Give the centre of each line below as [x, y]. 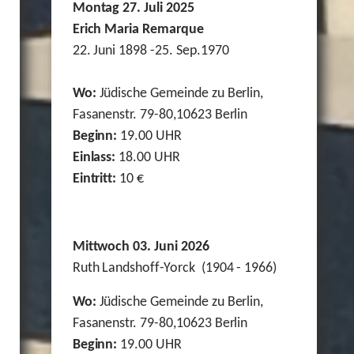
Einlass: [94, 158]
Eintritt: [94, 179]
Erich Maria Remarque [139, 30]
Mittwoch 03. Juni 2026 [141, 247]
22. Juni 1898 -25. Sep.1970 [151, 51]
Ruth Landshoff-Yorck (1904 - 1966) [175, 269]
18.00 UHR [148, 158]
